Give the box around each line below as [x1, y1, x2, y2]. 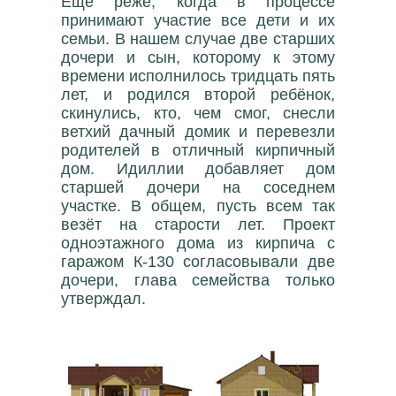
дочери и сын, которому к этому [61, 49, 335, 66]
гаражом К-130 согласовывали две [61, 253, 335, 270]
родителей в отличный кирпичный [61, 141, 335, 159]
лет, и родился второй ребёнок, [61, 86, 335, 103]
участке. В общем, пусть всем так [61, 197, 335, 215]
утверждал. [61, 290, 146, 308]
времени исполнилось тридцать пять [61, 67, 335, 85]
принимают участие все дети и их [61, 11, 335, 29]
